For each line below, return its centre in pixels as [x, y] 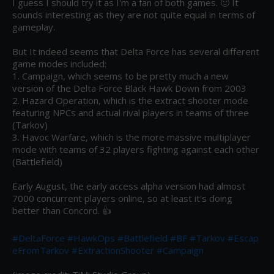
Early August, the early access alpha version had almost [129, 186]
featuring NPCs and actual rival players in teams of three [131, 113]
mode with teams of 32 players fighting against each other [136, 150]
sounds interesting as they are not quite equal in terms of [134, 15]
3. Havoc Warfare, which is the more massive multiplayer [131, 137]
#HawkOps [91, 238]
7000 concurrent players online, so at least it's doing [122, 198]
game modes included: [59, 64]
